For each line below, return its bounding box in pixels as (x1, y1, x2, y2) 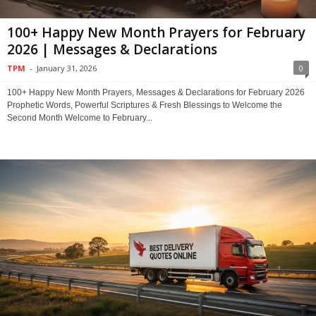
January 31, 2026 (37, 62, 97, 73)
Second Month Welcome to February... (7, 112, 152, 123)
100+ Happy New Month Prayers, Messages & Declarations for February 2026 (7, 87, 305, 97)
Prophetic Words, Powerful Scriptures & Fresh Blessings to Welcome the (7, 99, 282, 110)
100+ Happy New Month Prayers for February (7, 23, 305, 42)
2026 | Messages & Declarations (7, 39, 217, 59)
